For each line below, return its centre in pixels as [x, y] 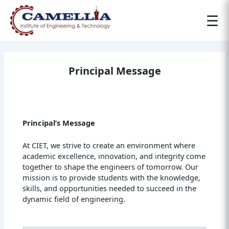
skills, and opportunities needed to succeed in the [110, 188]
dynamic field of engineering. [74, 199]
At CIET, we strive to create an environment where [109, 145]
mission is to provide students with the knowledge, [112, 177]
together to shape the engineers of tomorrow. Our [111, 166]
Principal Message [114, 71]
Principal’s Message [59, 122]
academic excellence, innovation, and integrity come [114, 156]
